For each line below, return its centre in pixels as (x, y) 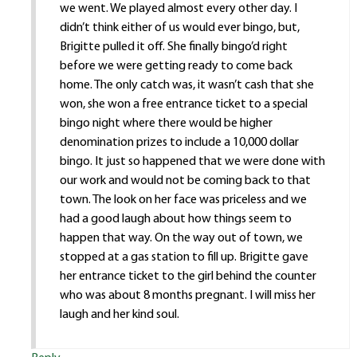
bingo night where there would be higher (166, 124)
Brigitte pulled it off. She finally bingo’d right (173, 47)
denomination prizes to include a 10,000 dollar (179, 143)
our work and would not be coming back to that (185, 181)
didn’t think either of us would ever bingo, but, (179, 28)
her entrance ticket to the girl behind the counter (188, 277)
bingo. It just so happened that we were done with (192, 162)
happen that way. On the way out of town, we (181, 239)
